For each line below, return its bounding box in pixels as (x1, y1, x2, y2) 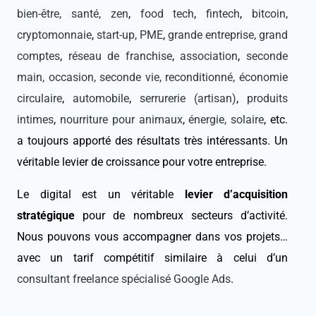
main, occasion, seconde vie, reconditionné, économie (17, 70, 288, 84)
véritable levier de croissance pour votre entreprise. (17, 154, 267, 169)
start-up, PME (97, 28, 163, 42)
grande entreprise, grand (168, 28, 288, 42)
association (180, 49, 238, 63)
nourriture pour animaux (59, 112, 183, 126)
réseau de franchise (68, 49, 172, 63)
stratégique (17, 209, 75, 223)
